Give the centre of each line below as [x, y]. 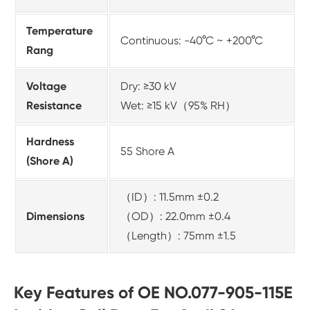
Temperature [60, 31]
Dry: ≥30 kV [148, 86]
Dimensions [55, 217]
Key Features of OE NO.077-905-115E [153, 293]
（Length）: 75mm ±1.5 [178, 236]
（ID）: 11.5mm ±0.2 [170, 197]
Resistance [54, 106]
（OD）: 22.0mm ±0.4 [175, 217]
